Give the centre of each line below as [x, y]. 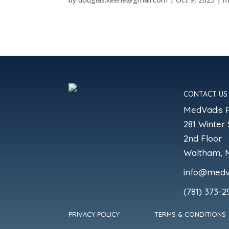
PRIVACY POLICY [94, 214]
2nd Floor [202, 138]
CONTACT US [205, 94]
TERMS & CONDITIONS [190, 214]
